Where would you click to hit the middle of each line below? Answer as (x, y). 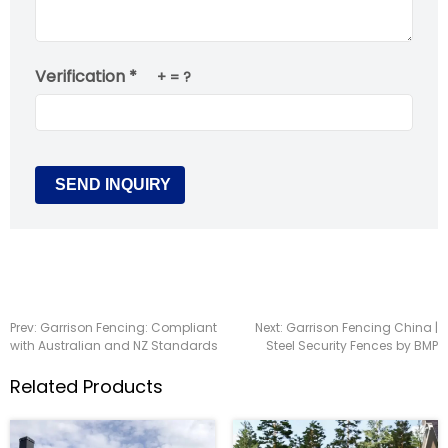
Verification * (86, 76)
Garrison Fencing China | (362, 327)
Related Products (86, 386)
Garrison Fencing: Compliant (128, 327)
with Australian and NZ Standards (114, 345)
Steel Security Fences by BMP (352, 345)
